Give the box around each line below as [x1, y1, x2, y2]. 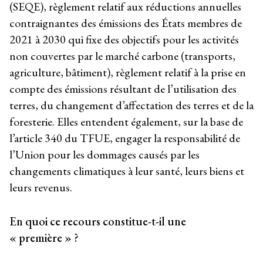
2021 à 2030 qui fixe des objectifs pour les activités [9, 31, 239, 47]
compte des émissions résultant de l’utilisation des [9, 80, 237, 96]
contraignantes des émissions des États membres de [9, 15, 242, 31]
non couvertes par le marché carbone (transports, [9, 48, 235, 63]
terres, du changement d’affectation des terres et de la [9, 97, 254, 113]
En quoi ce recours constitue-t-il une [9, 213, 186, 229]
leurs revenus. [9, 179, 72, 195]
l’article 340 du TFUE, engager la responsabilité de [9, 130, 240, 146]
